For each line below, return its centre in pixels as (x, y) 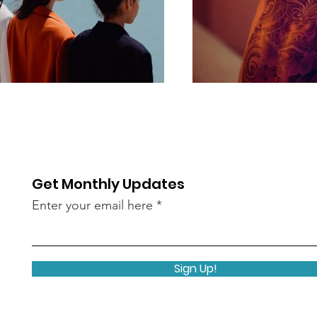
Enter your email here (93, 205)
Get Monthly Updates (109, 184)
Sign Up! (196, 269)
